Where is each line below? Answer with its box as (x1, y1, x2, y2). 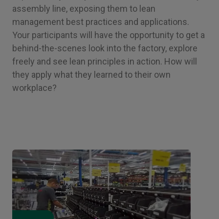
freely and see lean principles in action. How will (12, 56, 197, 66)
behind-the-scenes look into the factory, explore (12, 43, 197, 53)
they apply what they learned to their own (12, 69, 171, 80)
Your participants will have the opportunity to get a (12, 30, 205, 40)
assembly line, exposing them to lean (12, 3, 155, 14)
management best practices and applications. (12, 17, 189, 27)
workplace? (12, 83, 57, 93)
